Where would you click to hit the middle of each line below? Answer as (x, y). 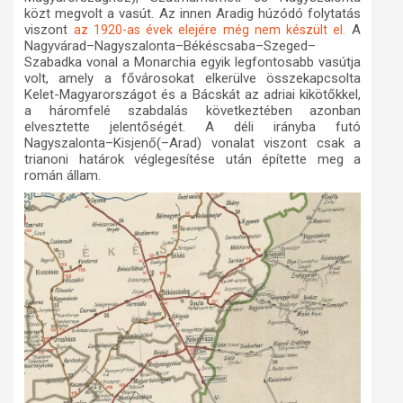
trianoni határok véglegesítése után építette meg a (193, 160)
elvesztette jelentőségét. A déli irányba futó (193, 127)
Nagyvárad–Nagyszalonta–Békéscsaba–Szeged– (170, 46)
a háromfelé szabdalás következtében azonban (193, 111)
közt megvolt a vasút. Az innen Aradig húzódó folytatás (193, 14)
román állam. (63, 176)
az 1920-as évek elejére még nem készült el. (210, 30)
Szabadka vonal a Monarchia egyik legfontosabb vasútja (193, 63)
